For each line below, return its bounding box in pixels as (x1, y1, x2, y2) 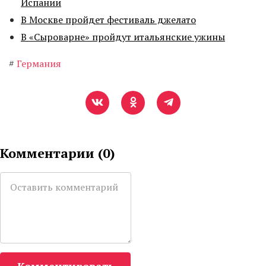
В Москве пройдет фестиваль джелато (21, 13, 196, 27)
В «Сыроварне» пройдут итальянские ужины (21, 30, 225, 44)
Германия (17, 57, 61, 71)
